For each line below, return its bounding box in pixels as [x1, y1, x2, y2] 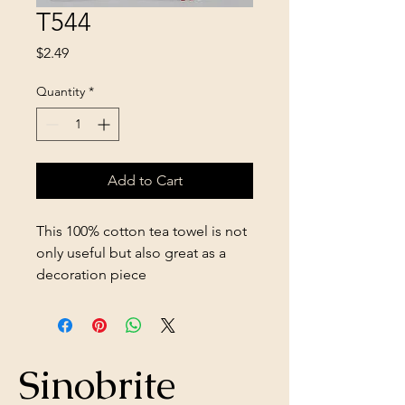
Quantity [36, 82, 85, 99]
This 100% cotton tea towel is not [36, 221, 247, 240]
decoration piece [36, 265, 146, 283]
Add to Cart [107, 171, 183, 189]
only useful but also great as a [36, 243, 226, 261]
